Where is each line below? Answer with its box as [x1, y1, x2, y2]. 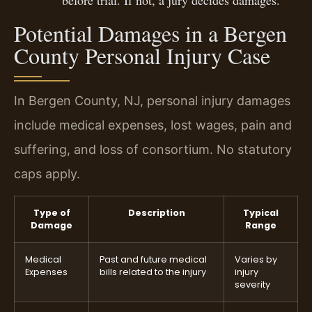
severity [235, 279, 270, 291]
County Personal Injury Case [14, 40, 270, 70]
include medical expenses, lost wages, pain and [14, 117, 292, 132]
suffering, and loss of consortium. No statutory [14, 141, 292, 157]
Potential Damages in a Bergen [14, 17, 287, 48]
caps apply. [14, 166, 80, 181]
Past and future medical [100, 253, 207, 266]
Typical [243, 207, 279, 219]
